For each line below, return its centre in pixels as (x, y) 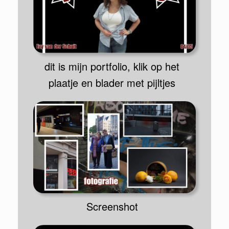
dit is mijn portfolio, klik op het (112, 66)
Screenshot (112, 206)
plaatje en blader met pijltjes (112, 83)
